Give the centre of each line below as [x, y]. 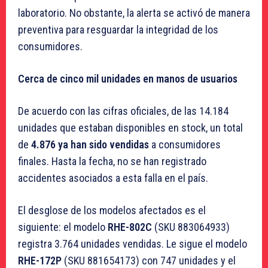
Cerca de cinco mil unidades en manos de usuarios [128, 79]
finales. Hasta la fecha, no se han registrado [112, 162]
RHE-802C [130, 227]
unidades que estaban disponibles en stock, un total [130, 128]
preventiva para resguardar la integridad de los [118, 30]
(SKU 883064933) [191, 227]
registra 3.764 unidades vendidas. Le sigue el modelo [133, 244]
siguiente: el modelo [63, 227]
